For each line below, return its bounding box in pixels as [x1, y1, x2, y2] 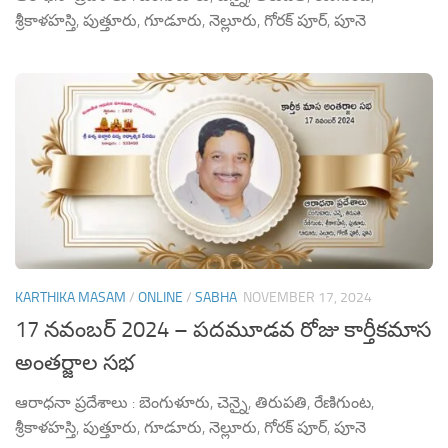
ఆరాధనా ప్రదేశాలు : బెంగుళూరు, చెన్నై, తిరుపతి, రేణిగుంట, [15, 393, 374, 413]
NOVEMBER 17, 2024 [243, 289, 372, 307]
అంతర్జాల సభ [15, 350, 135, 377]
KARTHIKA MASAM [15, 289, 126, 307]
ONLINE [138, 289, 183, 307]
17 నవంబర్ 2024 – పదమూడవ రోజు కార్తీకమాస [15, 317, 431, 344]
